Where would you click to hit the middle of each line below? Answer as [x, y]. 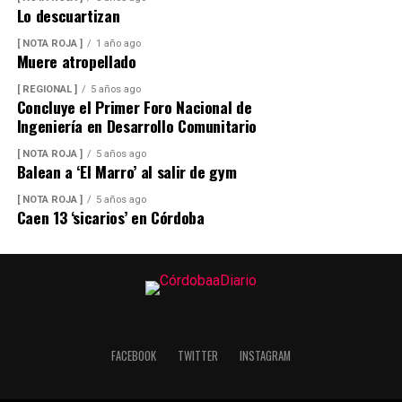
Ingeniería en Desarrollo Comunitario [136, 126]
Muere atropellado [76, 61]
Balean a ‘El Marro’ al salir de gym [127, 171]
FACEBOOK [133, 356]
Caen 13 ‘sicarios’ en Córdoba [110, 217]
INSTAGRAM [265, 356]
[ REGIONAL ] [47, 89]
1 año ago [118, 44]
